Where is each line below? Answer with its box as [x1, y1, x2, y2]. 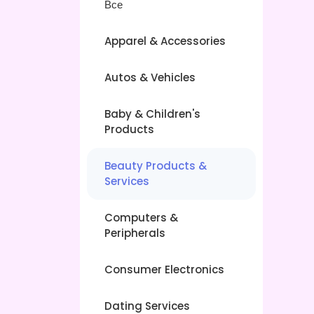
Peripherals [104, 226, 165, 240]
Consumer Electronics [104, 262, 224, 277]
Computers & [104, 210, 178, 225]
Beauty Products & [104, 158, 207, 173]
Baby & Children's [104, 107, 200, 121]
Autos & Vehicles [104, 70, 196, 85]
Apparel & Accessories [104, 34, 226, 48]
